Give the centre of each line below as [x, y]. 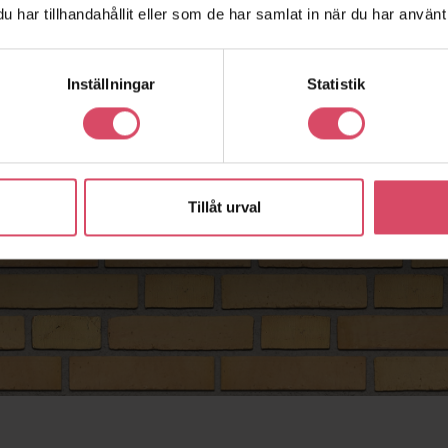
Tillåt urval [224, 207]
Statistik [336, 84]
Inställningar [111, 84]
